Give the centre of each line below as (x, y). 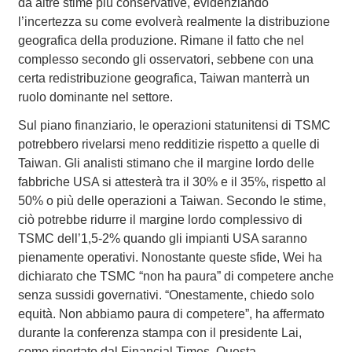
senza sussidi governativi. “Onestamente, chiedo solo (166, 295)
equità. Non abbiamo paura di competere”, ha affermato (171, 313)
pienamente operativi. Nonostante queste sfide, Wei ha (170, 257)
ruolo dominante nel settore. (95, 97)
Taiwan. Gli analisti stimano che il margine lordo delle (166, 163)
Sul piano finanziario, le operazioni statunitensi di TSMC (174, 125)
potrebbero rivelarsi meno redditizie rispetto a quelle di (169, 144)
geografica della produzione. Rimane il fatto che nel (161, 40)
